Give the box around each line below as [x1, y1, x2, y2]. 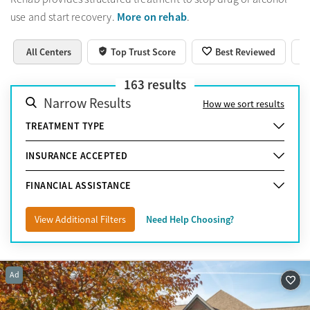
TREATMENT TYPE [26, 119, 105, 132]
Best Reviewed [215, 45, 275, 58]
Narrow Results [44, 94, 131, 112]
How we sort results [203, 97, 284, 110]
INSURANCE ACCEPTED [26, 149, 128, 162]
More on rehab [116, 9, 187, 24]
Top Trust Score [111, 45, 176, 58]
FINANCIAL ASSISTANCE [26, 179, 131, 192]
